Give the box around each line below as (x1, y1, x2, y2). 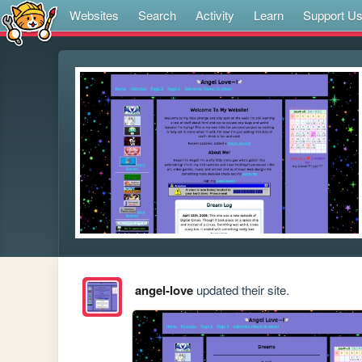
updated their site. (192, 281, 289, 299)
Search (138, 6, 176, 23)
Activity (196, 6, 234, 23)
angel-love (134, 281, 193, 300)
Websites (69, 6, 119, 23)
